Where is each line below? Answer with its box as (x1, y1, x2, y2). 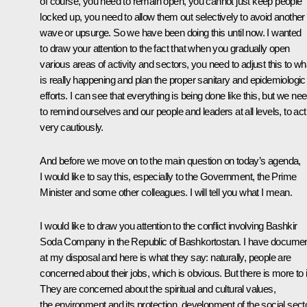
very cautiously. (40, 121, 103, 133)
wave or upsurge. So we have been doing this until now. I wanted (40, 26, 302, 38)
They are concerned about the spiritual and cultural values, (40, 282, 275, 295)
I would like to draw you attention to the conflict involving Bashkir (40, 219, 297, 232)
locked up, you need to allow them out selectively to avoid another (40, 10, 305, 23)
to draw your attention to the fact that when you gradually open (40, 42, 290, 54)
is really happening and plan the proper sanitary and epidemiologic (40, 73, 306, 86)
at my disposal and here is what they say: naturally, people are (40, 251, 291, 263)
